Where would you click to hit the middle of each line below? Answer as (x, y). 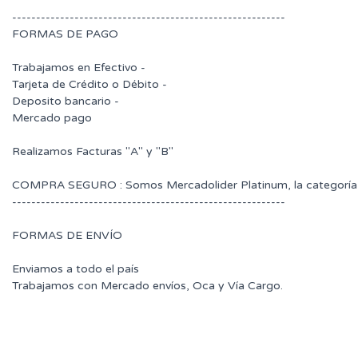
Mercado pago (52, 117)
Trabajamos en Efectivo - (79, 67)
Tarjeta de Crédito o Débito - (89, 84)
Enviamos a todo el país (76, 268)
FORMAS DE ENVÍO (67, 235)
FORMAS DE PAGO (65, 34)
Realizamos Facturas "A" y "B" (93, 151)
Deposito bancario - (66, 101)
